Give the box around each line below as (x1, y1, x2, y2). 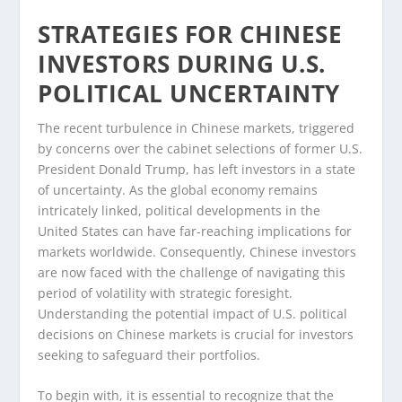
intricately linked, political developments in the (38, 202, 321, 220)
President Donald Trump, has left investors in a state (38, 161, 356, 179)
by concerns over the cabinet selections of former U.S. (38, 140, 363, 158)
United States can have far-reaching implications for (38, 223, 353, 240)
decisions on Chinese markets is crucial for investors (38, 326, 354, 344)
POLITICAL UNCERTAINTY (38, 77, 340, 110)
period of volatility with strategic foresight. (38, 284, 293, 302)
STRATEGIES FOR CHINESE (38, 18, 343, 51)
